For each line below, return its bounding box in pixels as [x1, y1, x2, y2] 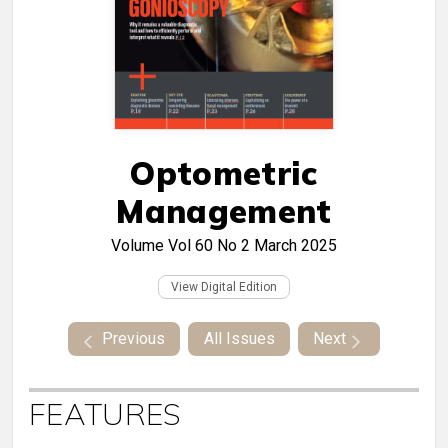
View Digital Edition [171, 280, 277, 295]
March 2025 [254, 236, 337, 256]
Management [116, 191, 332, 232]
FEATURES [29, 395, 182, 434]
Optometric [130, 153, 318, 194]
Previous [101, 329, 165, 349]
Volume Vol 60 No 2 [111, 236, 250, 256]
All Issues [203, 329, 275, 349]
